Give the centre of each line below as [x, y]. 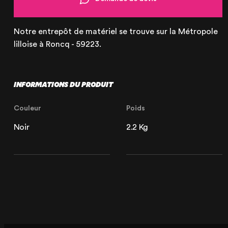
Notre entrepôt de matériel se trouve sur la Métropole [116, 32]
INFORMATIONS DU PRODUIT [63, 84]
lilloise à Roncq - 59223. [57, 45]
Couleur [27, 109]
